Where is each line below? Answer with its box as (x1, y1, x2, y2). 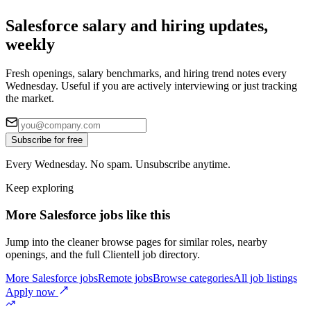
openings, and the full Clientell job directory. (6, 248, 200, 260)
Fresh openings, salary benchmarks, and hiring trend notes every (6, 67, 287, 80)
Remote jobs (98, 271, 153, 284)
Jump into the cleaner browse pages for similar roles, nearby (6, 235, 267, 248)
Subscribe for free (11, 135, 83, 146)
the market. (6, 92, 54, 105)
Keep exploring (6, 182, 74, 194)
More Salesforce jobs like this (6, 208, 170, 223)
